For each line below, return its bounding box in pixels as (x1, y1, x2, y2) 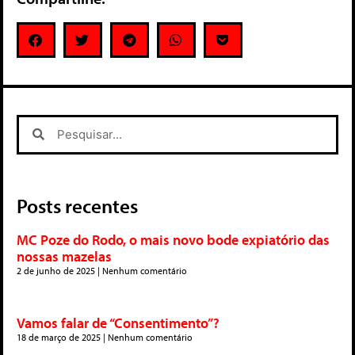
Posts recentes (17, 193, 138, 218)
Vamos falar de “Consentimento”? (17, 313, 219, 332)
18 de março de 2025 (17, 330, 103, 343)
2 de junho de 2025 (17, 264, 97, 277)
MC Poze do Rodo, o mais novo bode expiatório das (17, 230, 330, 249)
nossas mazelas (17, 246, 112, 265)
